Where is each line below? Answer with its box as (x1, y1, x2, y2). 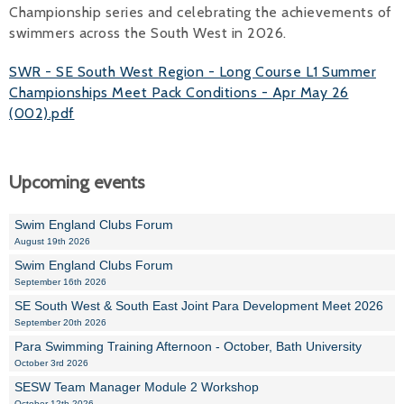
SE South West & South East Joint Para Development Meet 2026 (14, 298, 383, 313)
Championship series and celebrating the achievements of (9, 3, 392, 21)
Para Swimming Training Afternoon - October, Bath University (14, 338, 362, 353)
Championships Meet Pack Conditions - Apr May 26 (9, 83, 349, 101)
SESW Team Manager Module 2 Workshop (14, 379, 259, 394)
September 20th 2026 (14, 317, 106, 327)
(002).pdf (9, 104, 75, 122)
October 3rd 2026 (14, 357, 88, 368)
